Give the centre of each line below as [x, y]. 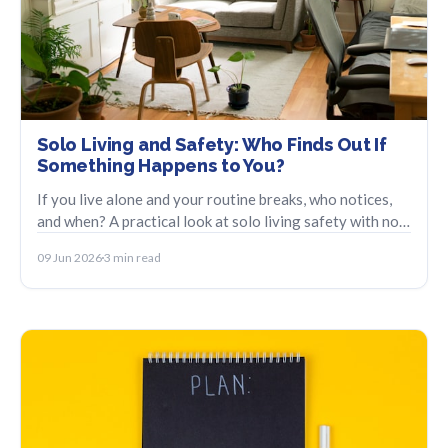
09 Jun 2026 [69, 258]
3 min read [132, 258]
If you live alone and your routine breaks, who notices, [214, 199]
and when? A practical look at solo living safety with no [218, 221]
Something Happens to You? [161, 166]
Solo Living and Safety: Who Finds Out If [212, 145]
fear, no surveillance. [105, 243]
